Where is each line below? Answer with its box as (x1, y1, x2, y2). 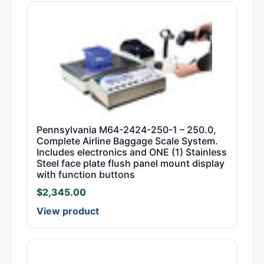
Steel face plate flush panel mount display (37, 157, 225, 170)
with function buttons (37, 169, 135, 181)
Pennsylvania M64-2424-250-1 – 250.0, (37, 124, 216, 136)
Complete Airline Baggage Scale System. (37, 135, 218, 147)
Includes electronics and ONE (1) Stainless (37, 146, 227, 159)
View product (37, 205, 99, 217)
